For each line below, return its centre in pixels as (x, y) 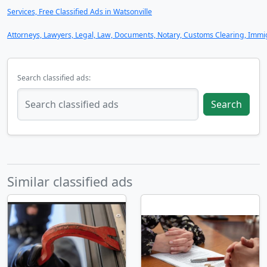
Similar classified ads (70, 181)
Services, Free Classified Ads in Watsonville (80, 12)
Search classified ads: (54, 78)
